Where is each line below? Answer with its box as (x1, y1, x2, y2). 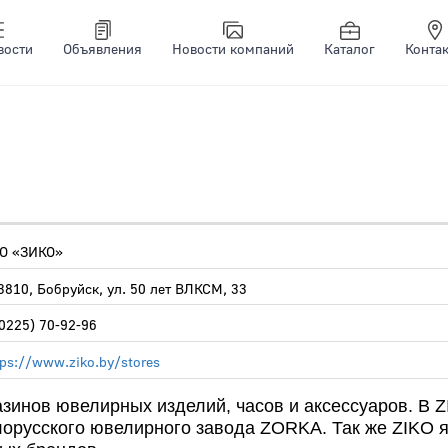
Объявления (63, 41, 142, 59)
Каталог (324, 41, 375, 59)
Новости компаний (172, 41, 294, 59)
